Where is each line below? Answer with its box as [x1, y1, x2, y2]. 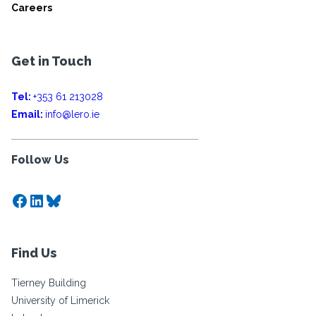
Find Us [11, 245, 56, 260]
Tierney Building [11, 277, 86, 288]
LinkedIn [28, 189, 94, 210]
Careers [11, 2, 52, 13]
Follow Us [11, 153, 69, 166]
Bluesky [44, 189, 107, 210]
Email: [11, 109, 45, 120]
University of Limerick [11, 295, 109, 306]
